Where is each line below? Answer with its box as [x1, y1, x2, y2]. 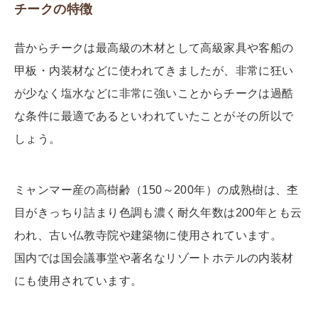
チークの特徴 [14, 2, 93, 17]
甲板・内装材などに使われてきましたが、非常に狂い [14, 65, 294, 77]
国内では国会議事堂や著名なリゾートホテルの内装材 [14, 252, 294, 265]
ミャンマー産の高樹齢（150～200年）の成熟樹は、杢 [14, 184, 299, 197]
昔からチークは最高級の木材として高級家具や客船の [14, 42, 294, 55]
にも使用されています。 [14, 275, 143, 287]
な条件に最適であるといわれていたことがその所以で [14, 110, 294, 123]
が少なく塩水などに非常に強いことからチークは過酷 [14, 87, 294, 100]
